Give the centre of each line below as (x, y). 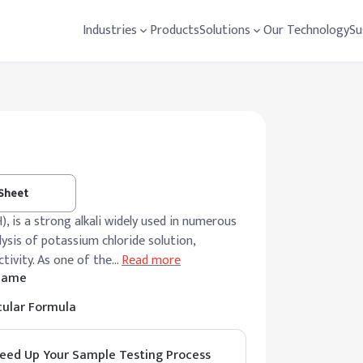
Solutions (225, 30)
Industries (110, 30)
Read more (151, 261)
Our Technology (306, 30)
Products (175, 30)
